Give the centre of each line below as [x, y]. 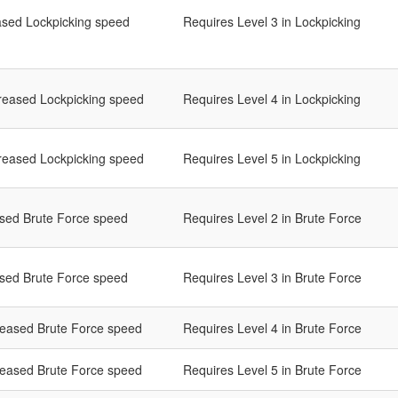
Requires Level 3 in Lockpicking [272, 22]
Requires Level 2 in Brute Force [272, 218]
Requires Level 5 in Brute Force [272, 370]
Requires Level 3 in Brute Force [272, 278]
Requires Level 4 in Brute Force [272, 328]
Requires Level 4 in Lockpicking [272, 99]
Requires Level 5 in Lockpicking [272, 159]
